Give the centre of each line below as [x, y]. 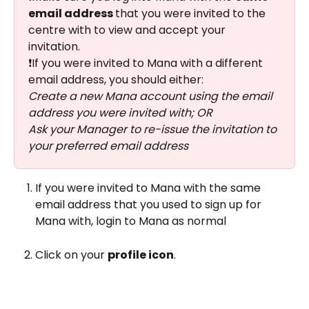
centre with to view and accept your [128, 30]
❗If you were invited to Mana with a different [147, 63]
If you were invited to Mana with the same [149, 188]
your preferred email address [110, 146]
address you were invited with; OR [122, 113]
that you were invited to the [192, 14]
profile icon [141, 255]
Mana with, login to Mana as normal [132, 221]
